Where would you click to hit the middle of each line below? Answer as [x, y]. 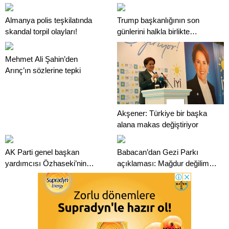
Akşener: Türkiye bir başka [162, 113]
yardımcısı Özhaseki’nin [46, 163]
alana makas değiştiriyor [158, 124]
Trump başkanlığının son [158, 20]
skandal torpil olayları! [41, 31]
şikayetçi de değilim [150, 175]
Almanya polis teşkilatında [49, 20]
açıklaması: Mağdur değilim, [164, 163]
